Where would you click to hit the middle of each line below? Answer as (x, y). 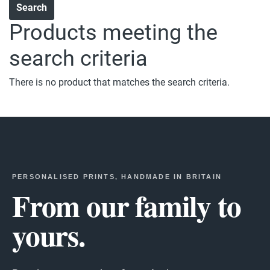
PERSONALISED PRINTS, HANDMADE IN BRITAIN (117, 177)
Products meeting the (113, 33)
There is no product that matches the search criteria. (119, 82)
